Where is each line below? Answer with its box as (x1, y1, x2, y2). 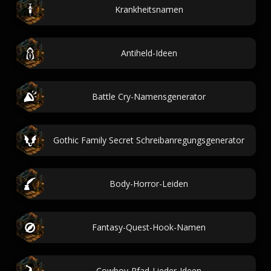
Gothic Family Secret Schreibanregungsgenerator (53, 134, 244, 146)
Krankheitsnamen (114, 4, 183, 15)
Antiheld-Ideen (120, 47, 177, 59)
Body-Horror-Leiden (109, 178, 188, 189)
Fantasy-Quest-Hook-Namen (92, 221, 206, 233)
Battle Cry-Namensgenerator (92, 91, 206, 102)
